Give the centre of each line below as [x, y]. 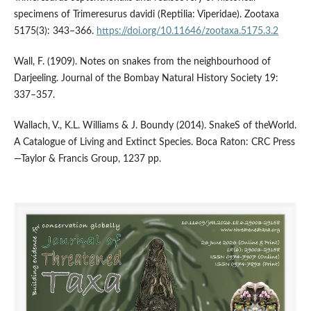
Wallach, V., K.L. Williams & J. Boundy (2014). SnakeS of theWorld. [155, 125]
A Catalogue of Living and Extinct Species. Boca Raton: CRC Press [154, 142]
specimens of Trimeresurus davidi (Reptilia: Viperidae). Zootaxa [146, 14]
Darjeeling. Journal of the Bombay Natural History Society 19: [146, 78]
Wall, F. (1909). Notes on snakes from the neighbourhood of [142, 61]
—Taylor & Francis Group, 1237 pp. [87, 159]
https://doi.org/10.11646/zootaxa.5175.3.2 [187, 31]
